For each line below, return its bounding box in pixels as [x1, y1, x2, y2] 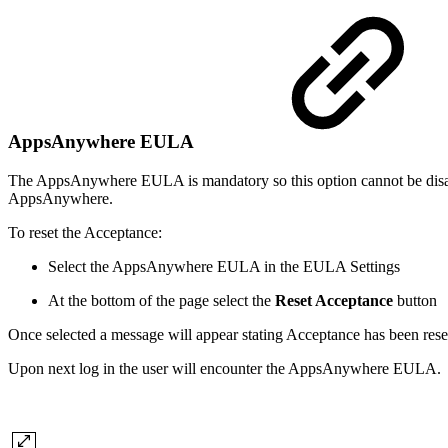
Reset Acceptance [275, 291, 393, 309]
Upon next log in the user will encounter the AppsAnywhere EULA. [8, 359, 441, 377]
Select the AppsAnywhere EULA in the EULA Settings [48, 257, 400, 275]
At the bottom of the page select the [48, 291, 275, 309]
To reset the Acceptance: [8, 223, 162, 241]
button [393, 291, 437, 309]
